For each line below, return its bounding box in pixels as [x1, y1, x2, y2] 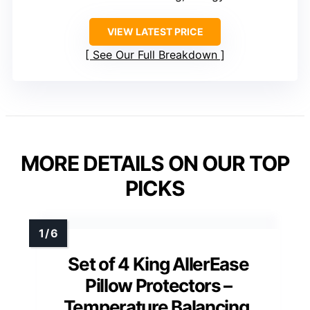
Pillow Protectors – [84, 275, 232, 297]
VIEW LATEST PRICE [107, 26, 203, 38]
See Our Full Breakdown [93, 48, 217, 62]
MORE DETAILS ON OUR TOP [21, 151, 289, 176]
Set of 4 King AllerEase [68, 253, 249, 275]
